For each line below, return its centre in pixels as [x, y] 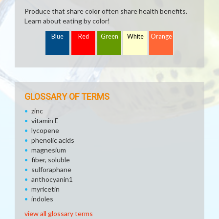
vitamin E [45, 120]
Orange [161, 36]
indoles [42, 199]
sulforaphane [51, 169]
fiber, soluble [51, 160]
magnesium [49, 150]
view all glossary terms [59, 213]
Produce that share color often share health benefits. [106, 11]
